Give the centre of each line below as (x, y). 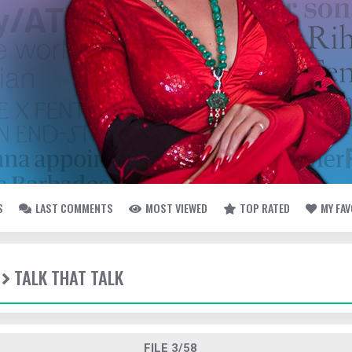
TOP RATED (265, 208)
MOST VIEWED (176, 208)
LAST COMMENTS (74, 208)
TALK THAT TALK (69, 277)
